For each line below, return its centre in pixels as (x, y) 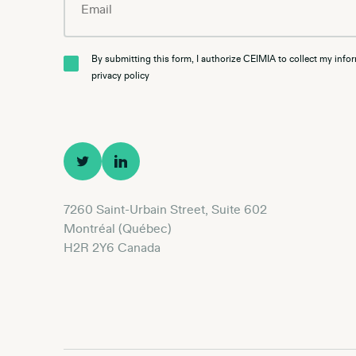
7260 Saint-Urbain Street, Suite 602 (165, 209)
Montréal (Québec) (118, 228)
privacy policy (120, 75)
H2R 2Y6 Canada (112, 248)
